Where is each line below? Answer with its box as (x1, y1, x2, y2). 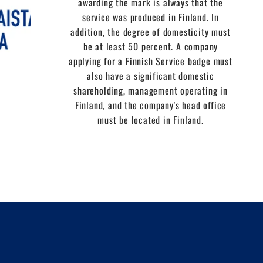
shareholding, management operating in (73, 83, 228, 97)
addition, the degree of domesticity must (70, 24, 231, 39)
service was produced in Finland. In (82, 9, 219, 24)
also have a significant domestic (87, 68, 214, 83)
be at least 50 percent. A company (83, 39, 218, 53)
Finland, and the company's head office (75, 97, 227, 112)
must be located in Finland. (97, 112, 204, 127)
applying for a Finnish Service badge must (69, 53, 232, 68)
